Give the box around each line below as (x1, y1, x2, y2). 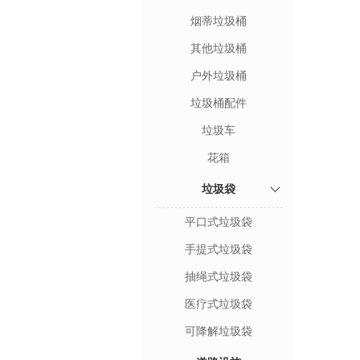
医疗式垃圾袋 (185, 297, 252, 310)
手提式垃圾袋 (185, 243, 252, 256)
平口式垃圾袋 (185, 215, 252, 228)
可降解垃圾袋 (185, 325, 252, 337)
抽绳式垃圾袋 (185, 270, 252, 283)
